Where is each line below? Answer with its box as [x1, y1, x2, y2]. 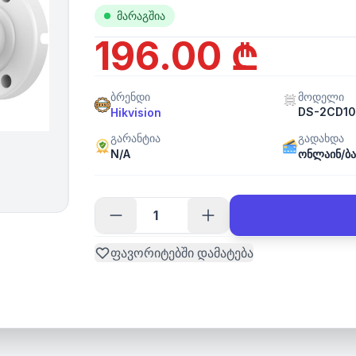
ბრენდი [110, 90, 150, 103]
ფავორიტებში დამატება [110, 245, 253, 261]
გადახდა [297, 131, 344, 145]
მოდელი [297, 90, 344, 103]
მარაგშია [116, 9, 165, 22]
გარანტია [110, 131, 161, 145]
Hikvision [110, 106, 161, 119]
